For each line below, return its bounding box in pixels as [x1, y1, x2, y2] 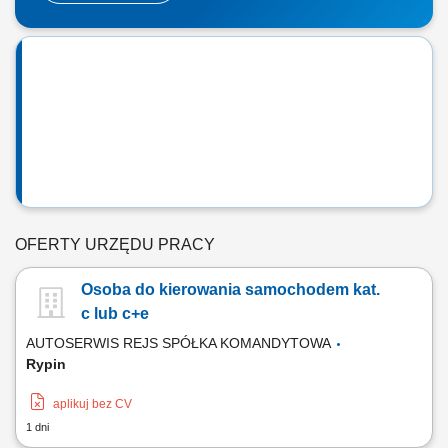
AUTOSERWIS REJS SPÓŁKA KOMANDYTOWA [26, 335, 334, 351]
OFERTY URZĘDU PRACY [15, 236, 215, 253]
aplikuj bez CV [53, 397, 132, 411]
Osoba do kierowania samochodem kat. [81, 281, 380, 298]
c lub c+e [81, 305, 149, 322]
